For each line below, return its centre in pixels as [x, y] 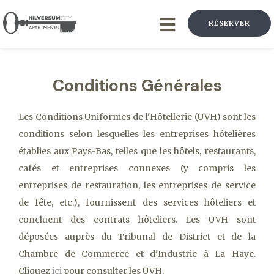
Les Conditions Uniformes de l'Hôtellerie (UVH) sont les [137, 117]
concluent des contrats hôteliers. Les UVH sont [137, 219]
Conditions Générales [137, 85]
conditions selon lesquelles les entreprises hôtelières [137, 134]
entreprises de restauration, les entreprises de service [137, 185]
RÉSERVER [229, 23]
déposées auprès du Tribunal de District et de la [137, 236]
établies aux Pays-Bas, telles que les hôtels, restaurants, [137, 151]
